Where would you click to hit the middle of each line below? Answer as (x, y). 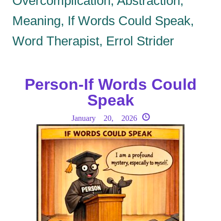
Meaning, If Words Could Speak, (103, 20)
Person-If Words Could (110, 85)
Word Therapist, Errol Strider (93, 41)
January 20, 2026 (104, 117)
